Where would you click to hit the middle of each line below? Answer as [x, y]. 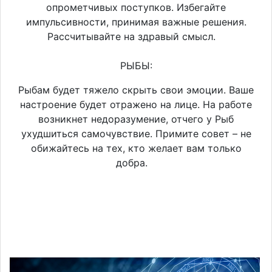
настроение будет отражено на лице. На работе [136, 104]
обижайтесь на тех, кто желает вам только [136, 148]
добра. [136, 162]
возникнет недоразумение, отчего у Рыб [136, 119]
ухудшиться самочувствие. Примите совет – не [136, 133]
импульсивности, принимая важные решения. [136, 22]
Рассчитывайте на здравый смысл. [136, 36]
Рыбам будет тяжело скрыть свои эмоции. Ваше [136, 90]
